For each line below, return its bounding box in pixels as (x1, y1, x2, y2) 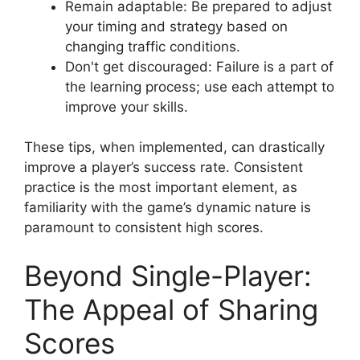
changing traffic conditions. (65, 38, 240, 55)
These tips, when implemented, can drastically (24, 139, 325, 156)
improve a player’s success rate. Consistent (24, 159, 303, 176)
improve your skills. (65, 98, 188, 115)
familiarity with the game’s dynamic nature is (24, 199, 311, 216)
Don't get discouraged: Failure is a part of (65, 58, 333, 75)
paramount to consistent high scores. (24, 219, 264, 236)
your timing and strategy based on (65, 18, 288, 35)
